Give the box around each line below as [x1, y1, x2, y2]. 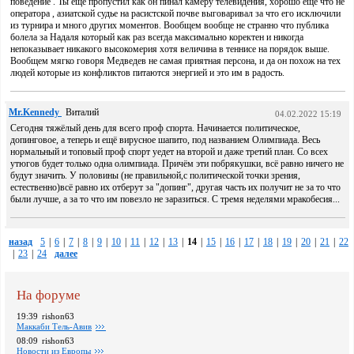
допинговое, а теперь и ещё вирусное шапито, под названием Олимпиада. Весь [10, 134, 320, 145]
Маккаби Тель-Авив [17, 322, 92, 331]
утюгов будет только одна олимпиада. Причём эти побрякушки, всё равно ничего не [10, 158, 344, 169]
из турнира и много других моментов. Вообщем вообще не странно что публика [10, 20, 329, 31]
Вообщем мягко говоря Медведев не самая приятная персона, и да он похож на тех [10, 55, 341, 66]
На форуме [17, 288, 81, 303]
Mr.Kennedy [9, 107, 62, 118]
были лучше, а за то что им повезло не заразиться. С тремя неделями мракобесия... [10, 194, 340, 205]
